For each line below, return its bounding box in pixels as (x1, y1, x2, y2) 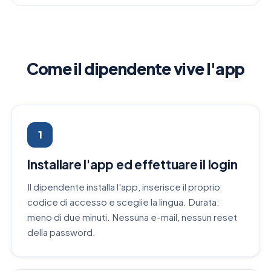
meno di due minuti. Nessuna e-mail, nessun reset (27, 211, 237, 223)
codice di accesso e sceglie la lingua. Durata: (27, 195, 220, 207)
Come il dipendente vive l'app (26, 59, 245, 79)
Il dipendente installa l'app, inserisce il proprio (27, 180, 220, 192)
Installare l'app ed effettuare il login (27, 156, 238, 173)
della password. (27, 226, 96, 238)
